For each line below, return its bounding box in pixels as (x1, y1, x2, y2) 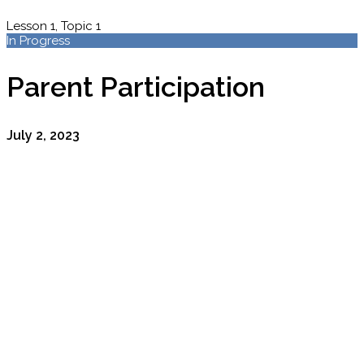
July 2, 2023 (6, 127, 80, 143)
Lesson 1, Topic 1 (6, 19, 101, 34)
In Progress (6, 33, 70, 49)
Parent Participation (6, 71, 265, 104)
